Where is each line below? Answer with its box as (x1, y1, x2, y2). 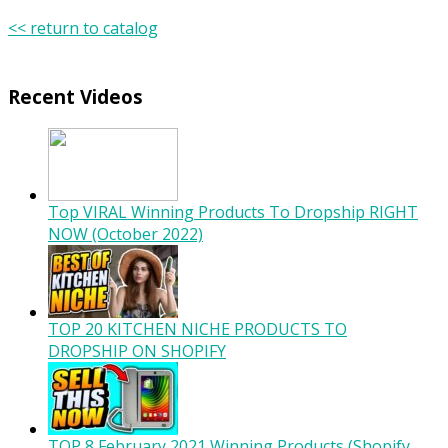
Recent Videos (8, 84, 143, 110)
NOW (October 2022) (48, 223, 203, 246)
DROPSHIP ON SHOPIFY (48, 340, 226, 363)
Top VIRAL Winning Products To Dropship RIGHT (48, 201, 418, 224)
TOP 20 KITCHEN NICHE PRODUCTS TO (48, 318, 347, 341)
